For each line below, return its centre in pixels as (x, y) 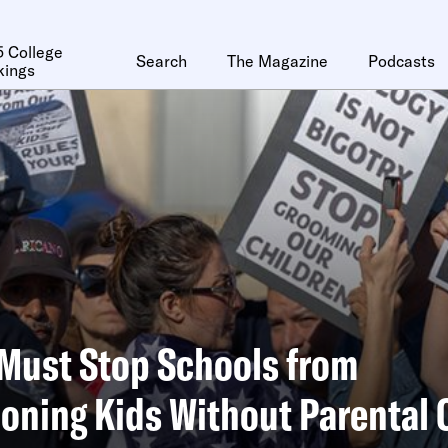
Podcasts (401, 61)
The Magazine (277, 61)
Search (161, 61)
